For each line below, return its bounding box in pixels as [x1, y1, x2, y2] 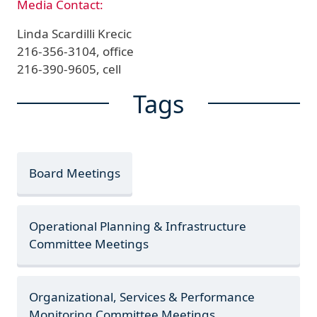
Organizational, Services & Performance [29, 289, 255, 306]
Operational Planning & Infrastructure [29, 218, 247, 235]
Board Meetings [29, 164, 121, 181]
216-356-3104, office [17, 42, 134, 59]
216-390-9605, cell [17, 60, 121, 77]
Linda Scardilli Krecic [17, 25, 132, 42]
